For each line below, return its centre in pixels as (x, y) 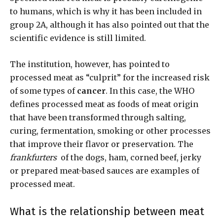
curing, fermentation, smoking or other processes (110, 131)
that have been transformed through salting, (98, 118)
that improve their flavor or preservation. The (103, 144)
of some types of (43, 91)
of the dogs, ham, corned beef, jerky (130, 158)
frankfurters (34, 158)
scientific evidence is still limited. (78, 38)
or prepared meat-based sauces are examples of (105, 171)
